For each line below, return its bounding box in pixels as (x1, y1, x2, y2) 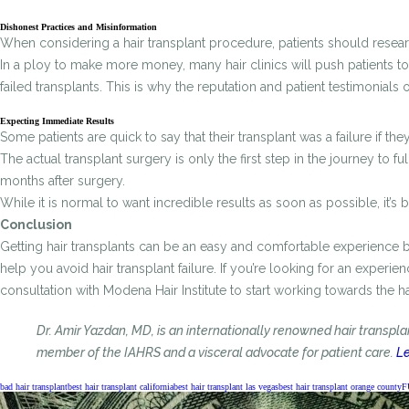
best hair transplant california (68, 382, 173, 392)
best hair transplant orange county (278, 382, 402, 392)
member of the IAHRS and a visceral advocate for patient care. (37, 345, 396, 360)
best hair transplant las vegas (173, 382, 278, 392)
